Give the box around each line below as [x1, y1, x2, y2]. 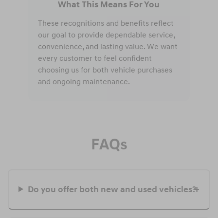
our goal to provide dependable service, [37, 30, 175, 40]
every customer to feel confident [37, 53, 152, 63]
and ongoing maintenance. [37, 76, 130, 87]
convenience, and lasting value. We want [37, 41, 178, 52]
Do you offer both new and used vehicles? [28, 183, 197, 195]
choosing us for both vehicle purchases [37, 65, 172, 75]
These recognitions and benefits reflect [37, 18, 174, 28]
